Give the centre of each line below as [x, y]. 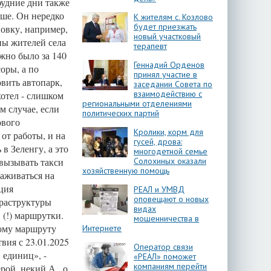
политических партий [121, 113]
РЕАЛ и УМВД [159, 189]
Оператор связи [163, 247]
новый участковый [167, 36]
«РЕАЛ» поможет [165, 256]
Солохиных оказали [170, 161]
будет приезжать [165, 27]
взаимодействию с [168, 94]
